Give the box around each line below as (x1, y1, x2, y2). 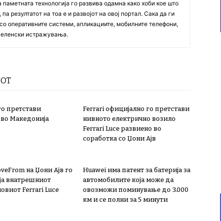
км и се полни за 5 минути (83, 196, 168, 203)
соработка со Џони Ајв (83, 135, 156, 142)
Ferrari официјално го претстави (83, 105, 189, 112)
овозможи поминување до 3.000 (83, 186, 188, 193)
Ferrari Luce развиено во (83, 125, 161, 132)
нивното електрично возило (83, 115, 176, 122)
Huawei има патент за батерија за (83, 166, 190, 174)
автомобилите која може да (83, 176, 174, 184)
